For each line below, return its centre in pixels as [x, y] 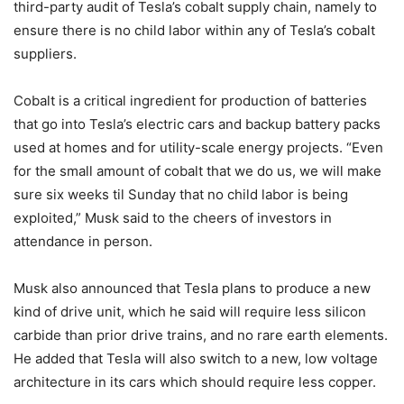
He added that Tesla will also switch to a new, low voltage [196, 358]
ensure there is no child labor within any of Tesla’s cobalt [194, 30]
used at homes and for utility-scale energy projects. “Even [198, 147]
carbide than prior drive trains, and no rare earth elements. [201, 335]
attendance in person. [83, 241]
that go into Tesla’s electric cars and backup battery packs [197, 124]
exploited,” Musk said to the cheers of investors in [173, 218]
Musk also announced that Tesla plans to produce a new [192, 288]
